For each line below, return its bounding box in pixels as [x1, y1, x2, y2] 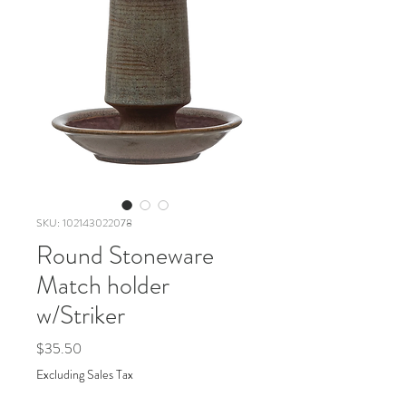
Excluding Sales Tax [36, 364, 133, 383]
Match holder [36, 266, 169, 304]
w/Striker [36, 296, 125, 333]
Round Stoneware [36, 237, 214, 274]
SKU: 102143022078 [36, 214, 132, 231]
